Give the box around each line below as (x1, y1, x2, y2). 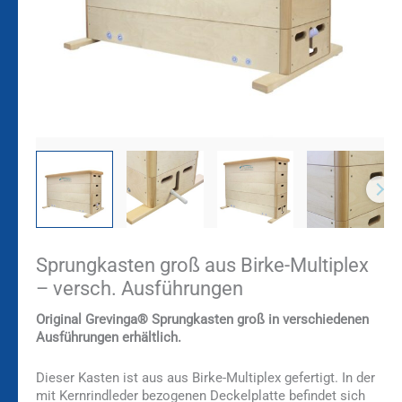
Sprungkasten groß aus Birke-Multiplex (36, 253, 369, 276)
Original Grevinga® (36, 310, 152, 328)
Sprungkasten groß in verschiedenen (152, 310, 369, 328)
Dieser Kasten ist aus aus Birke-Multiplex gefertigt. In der (36, 370, 375, 387)
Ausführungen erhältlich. (36, 328, 181, 345)
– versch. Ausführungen (36, 276, 243, 300)
